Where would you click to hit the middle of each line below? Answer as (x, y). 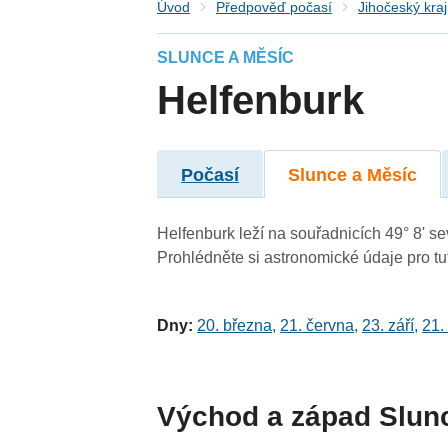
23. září (388, 326)
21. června (317, 326)
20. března (235, 326)
